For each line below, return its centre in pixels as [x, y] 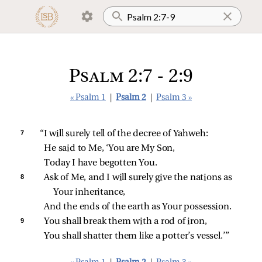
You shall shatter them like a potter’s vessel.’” [137, 236]
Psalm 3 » [174, 98]
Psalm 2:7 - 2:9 [131, 77]
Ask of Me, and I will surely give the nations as [139, 178]
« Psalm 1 [88, 98]
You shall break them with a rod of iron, [125, 222]
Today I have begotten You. [101, 163]
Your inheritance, [89, 192]
